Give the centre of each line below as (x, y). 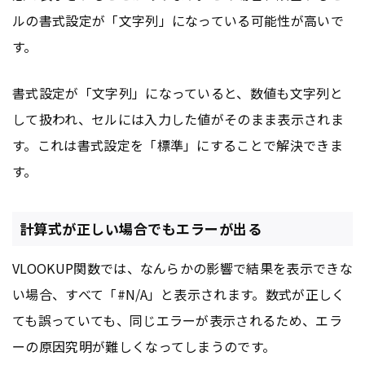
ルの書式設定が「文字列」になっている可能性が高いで (178, 21)
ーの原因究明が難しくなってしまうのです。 (144, 347)
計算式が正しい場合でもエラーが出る (141, 229)
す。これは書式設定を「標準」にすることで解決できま (178, 145)
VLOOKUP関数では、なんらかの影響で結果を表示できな (182, 268)
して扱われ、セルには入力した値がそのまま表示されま (178, 119)
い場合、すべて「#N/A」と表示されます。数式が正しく (179, 295)
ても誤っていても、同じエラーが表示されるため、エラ (178, 321)
